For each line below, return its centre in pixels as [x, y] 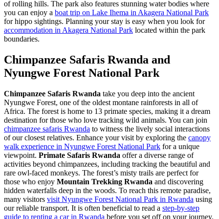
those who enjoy [30, 182]
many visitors [25, 199]
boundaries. [22, 39]
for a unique [180, 147]
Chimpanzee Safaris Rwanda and [87, 60]
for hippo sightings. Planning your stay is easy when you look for [104, 22]
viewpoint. [21, 155]
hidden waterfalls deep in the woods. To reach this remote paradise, [107, 191]
